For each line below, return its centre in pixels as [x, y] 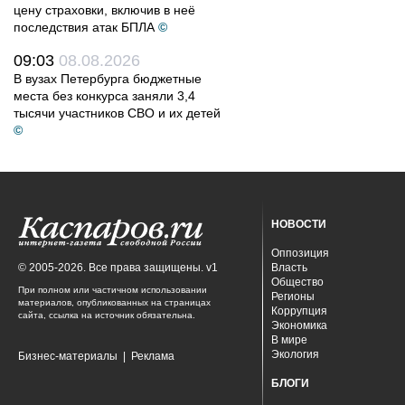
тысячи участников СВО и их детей [117, 113]
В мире [289, 340]
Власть [289, 268]
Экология [295, 354]
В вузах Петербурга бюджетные [108, 79]
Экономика [299, 325]
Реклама [153, 356]
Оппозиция [300, 253]
